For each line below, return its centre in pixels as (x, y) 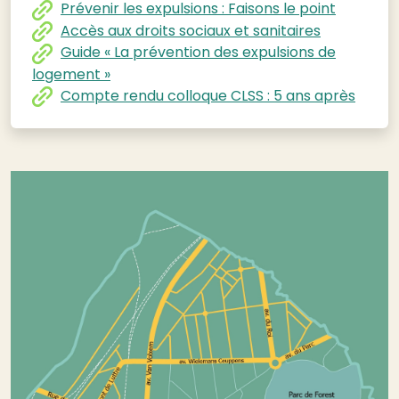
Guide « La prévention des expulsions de (198, 53)
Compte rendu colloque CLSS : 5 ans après (208, 95)
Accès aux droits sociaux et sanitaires (191, 30)
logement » (71, 74)
